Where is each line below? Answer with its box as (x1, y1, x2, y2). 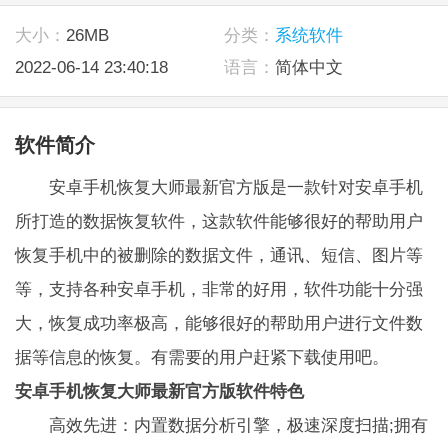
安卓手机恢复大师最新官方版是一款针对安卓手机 (14, 176, 423, 197)
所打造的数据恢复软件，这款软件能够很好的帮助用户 (14, 210, 423, 231)
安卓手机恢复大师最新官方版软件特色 (14, 380, 304, 401)
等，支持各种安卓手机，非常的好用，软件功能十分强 (14, 278, 423, 299)
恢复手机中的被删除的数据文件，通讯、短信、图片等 (14, 244, 423, 265)
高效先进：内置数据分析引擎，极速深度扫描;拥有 (14, 414, 428, 435)
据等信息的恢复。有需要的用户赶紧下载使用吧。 (14, 346, 389, 367)
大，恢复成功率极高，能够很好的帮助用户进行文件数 (14, 312, 423, 333)
